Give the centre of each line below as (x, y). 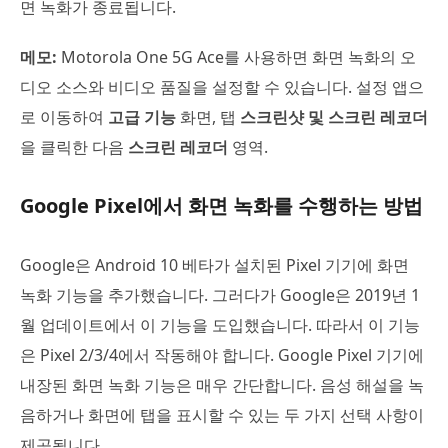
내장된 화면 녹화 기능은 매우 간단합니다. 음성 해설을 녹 (222, 385)
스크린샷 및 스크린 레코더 (334, 117)
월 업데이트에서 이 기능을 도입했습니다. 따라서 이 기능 (220, 325)
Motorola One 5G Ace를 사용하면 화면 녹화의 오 (236, 57)
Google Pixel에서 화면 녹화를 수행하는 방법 (221, 206)
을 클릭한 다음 (74, 147)
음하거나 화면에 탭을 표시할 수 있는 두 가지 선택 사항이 (222, 415)
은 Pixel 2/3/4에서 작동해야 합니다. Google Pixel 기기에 (222, 355)
